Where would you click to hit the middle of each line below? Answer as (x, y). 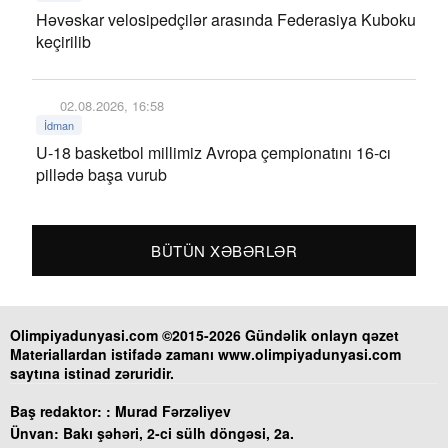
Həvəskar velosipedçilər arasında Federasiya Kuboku (226, 19)
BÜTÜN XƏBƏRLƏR (224, 250)
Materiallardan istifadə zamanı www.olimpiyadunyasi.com (205, 354)
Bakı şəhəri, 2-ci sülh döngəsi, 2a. (176, 433)
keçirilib (63, 41)
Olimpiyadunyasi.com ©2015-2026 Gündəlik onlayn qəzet (204, 335)
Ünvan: (34, 433)
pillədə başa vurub (101, 174)
